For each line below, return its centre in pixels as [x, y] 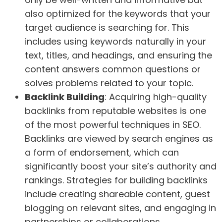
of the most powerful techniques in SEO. [113, 124]
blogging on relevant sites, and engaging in [120, 208]
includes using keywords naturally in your [115, 41]
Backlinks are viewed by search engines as [119, 138]
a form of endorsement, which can [102, 152]
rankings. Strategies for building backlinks [116, 180]
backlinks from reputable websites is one [115, 111]
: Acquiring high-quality [156, 97]
